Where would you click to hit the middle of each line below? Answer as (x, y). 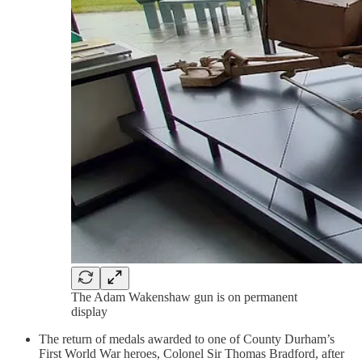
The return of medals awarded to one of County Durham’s (187, 339)
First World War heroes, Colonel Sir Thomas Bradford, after (192, 353)
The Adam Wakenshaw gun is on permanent (184, 297)
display (89, 311)
